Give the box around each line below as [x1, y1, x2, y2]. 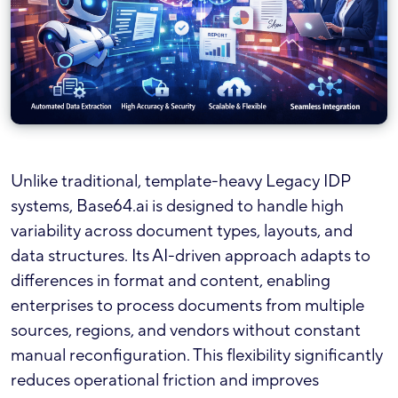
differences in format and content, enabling [11, 269, 330, 291]
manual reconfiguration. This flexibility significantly [11, 344, 383, 366]
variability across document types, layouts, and [11, 219, 353, 242]
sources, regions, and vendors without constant [11, 319, 361, 341]
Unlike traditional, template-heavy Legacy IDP [11, 170, 350, 192]
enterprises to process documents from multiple [11, 294, 364, 316]
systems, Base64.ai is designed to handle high [11, 195, 344, 217]
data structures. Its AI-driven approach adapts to [11, 244, 370, 267]
